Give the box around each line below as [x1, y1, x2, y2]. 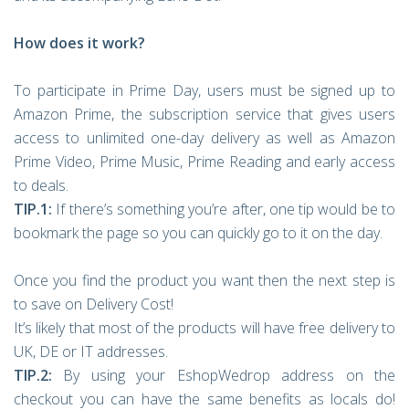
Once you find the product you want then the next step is [14, 270, 395, 290]
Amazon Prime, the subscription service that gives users [14, 104, 395, 124]
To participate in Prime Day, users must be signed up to [14, 80, 395, 100]
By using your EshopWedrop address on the [52, 365, 395, 385]
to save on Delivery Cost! [14, 294, 173, 314]
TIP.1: [14, 199, 52, 219]
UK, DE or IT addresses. [14, 341, 168, 362]
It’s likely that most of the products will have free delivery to [14, 318, 395, 338]
